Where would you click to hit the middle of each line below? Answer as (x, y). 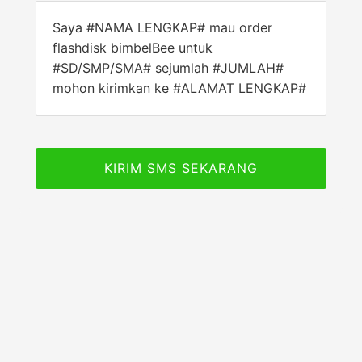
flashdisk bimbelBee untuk (133, 48)
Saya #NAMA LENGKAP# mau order (162, 27)
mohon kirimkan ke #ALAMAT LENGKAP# (179, 88)
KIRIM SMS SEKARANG (181, 168)
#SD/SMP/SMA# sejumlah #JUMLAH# (168, 68)
